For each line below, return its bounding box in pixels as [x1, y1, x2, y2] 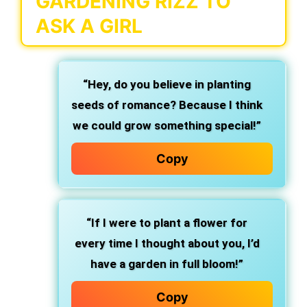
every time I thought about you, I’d [74, 236, 260, 250]
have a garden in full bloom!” [90, 257, 243, 271]
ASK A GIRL [36, 14, 143, 38]
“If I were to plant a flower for [86, 216, 247, 230]
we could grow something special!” [73, 119, 261, 132]
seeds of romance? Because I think [71, 98, 262, 112]
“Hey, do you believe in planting [83, 77, 251, 91]
